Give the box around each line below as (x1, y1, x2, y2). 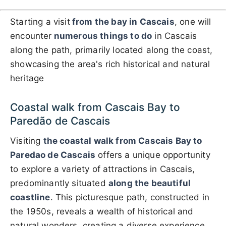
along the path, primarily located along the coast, (10, 44, 213, 55)
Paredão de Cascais (10, 114, 110, 127)
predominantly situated (10, 178, 108, 188)
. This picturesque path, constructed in (50, 192, 210, 202)
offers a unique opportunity (95, 149, 210, 160)
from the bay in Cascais (70, 16, 175, 27)
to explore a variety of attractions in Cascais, (10, 163, 195, 174)
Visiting (10, 135, 43, 146)
